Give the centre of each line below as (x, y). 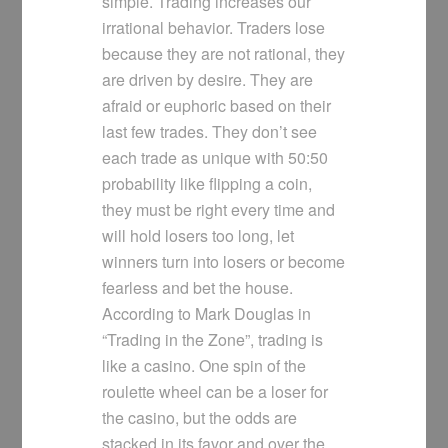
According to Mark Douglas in (207, 314)
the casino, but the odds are (200, 418)
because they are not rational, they (224, 54)
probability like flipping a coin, (207, 184)
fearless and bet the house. (198, 288)
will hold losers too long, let (198, 236)
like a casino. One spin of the (204, 366)
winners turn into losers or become (224, 262)
